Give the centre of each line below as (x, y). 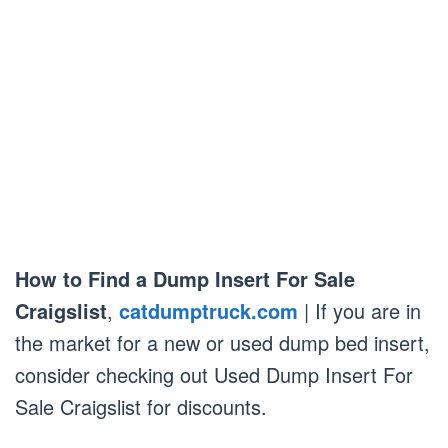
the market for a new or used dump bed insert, (222, 342)
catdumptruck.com (208, 310)
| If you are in (359, 310)
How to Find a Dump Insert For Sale (185, 278)
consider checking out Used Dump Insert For (214, 374)
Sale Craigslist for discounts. (141, 406)
